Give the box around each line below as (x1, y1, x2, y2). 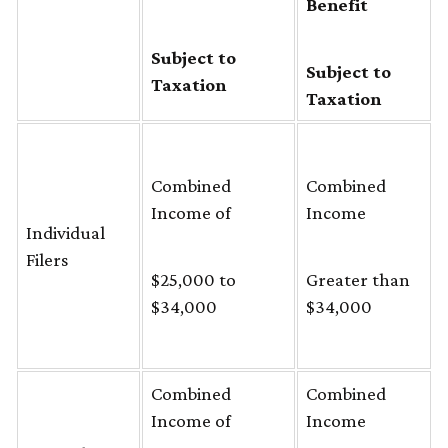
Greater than (306, 268, 410, 290)
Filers (26, 248, 104, 270)
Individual (26, 221, 105, 243)
